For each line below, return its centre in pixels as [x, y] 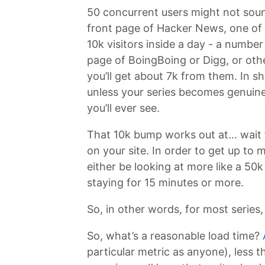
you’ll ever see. [123, 108]
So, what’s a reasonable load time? [175, 235]
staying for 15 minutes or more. [165, 182]
